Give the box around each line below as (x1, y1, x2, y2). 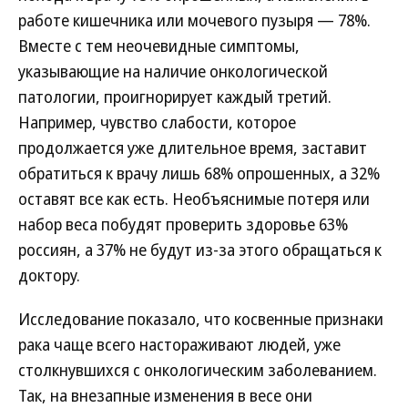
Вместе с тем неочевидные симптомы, (18, 35, 300, 56)
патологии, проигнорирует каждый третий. (18, 86, 331, 107)
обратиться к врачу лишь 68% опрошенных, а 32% (18, 162, 380, 184)
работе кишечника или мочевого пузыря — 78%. (18, 9, 371, 31)
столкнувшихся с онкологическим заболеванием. (18, 359, 377, 381)
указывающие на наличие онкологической (18, 60, 328, 82)
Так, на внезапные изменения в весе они (18, 384, 312, 406)
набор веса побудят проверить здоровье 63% (18, 213, 348, 235)
